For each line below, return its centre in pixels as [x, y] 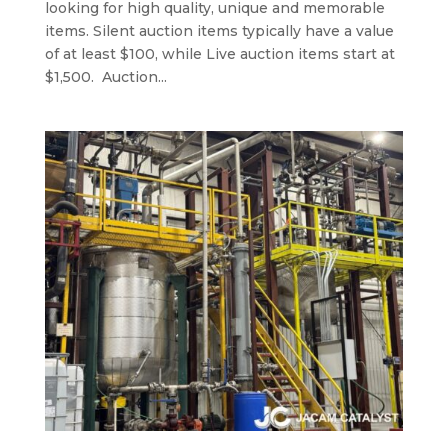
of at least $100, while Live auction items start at [219, 53]
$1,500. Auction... [105, 76]
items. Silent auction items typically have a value [219, 30]
